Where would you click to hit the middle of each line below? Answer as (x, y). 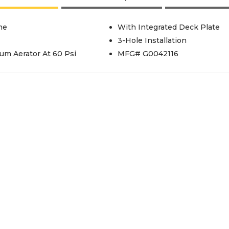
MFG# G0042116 (148, 54)
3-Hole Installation (152, 40)
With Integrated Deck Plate (168, 27)
